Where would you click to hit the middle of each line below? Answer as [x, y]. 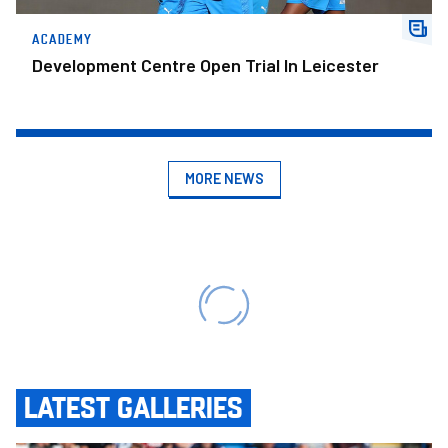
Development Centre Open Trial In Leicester [205, 64]
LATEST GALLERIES [133, 405]
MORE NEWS [224, 178]
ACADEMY [62, 38]
